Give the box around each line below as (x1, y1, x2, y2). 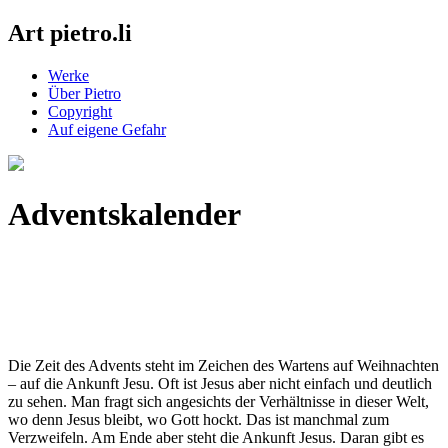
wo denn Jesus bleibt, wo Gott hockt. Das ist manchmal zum (8, 410, 389, 428)
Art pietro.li (8, 19, 132, 46)
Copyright (48, 102, 112, 120)
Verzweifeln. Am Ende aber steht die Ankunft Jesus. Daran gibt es (8, 428, 424, 446)
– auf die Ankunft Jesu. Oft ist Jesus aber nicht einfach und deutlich (8, 374, 432, 392)
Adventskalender (8, 196, 241, 233)
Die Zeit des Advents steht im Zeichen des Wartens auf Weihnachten (8, 356, 439, 374)
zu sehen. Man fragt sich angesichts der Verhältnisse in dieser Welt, (8, 392, 429, 410)
